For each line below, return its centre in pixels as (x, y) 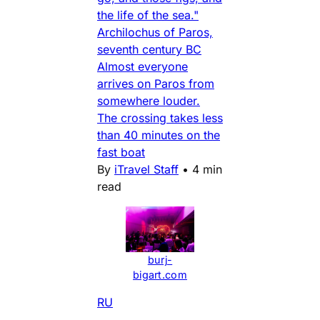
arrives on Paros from (156, 83)
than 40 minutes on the (159, 135)
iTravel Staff (146, 169)
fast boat (121, 152)
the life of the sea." (148, 15)
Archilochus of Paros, (155, 32)
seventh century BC (149, 49)
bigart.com (160, 274)
